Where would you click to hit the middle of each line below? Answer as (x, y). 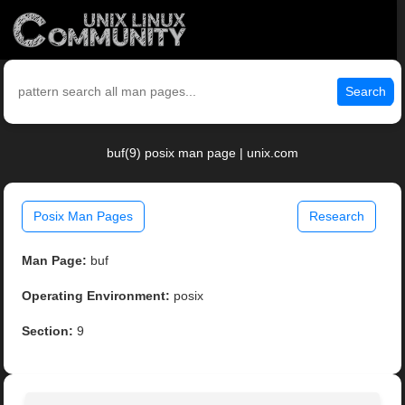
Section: (48, 331)
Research (336, 217)
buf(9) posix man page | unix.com (202, 153)
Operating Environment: (96, 296)
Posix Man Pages (84, 217)
